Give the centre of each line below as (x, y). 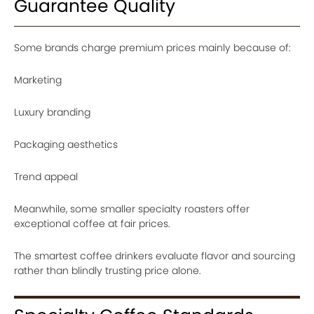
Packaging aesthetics (66, 144)
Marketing (38, 80)
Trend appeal (46, 177)
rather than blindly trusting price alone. (108, 271)
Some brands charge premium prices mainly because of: (152, 48)
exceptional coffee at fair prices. (92, 224)
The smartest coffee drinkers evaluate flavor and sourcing (155, 256)
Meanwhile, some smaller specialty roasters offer (132, 209)
